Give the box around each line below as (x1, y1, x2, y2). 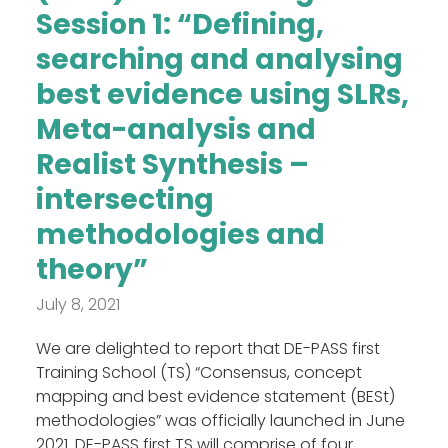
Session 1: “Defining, (35, 5, 324, 45)
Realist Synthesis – (35, 145, 309, 185)
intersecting (35, 180, 214, 220)
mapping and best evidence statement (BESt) (35, 385, 395, 409)
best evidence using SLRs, (35, 75, 409, 115)
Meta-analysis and (35, 110, 316, 150)
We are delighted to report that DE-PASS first (35, 337, 380, 361)
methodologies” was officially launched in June (35, 409, 405, 433)
